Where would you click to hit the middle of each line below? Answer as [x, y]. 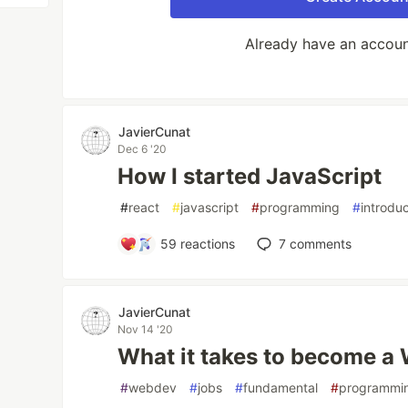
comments [319, 244]
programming [300, 207]
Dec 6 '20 [143, 149]
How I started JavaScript [250, 176]
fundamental [281, 388]
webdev [153, 388]
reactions [206, 244]
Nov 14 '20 [146, 329]
